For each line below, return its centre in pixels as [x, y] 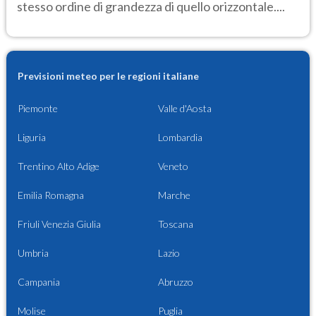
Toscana [176, 224]
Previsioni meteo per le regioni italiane [108, 76]
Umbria [33, 253]
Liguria [32, 138]
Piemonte [38, 109]
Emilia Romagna [51, 195]
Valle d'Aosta [185, 109]
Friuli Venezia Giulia [59, 224]
